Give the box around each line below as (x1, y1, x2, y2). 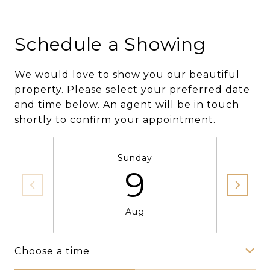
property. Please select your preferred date (14, 84, 250, 95)
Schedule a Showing (14, 33, 206, 55)
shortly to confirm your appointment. (14, 114, 216, 125)
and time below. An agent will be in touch (14, 99, 239, 110)
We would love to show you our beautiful (14, 69, 240, 80)
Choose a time (14, 245, 90, 257)
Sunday (118, 152, 152, 163)
